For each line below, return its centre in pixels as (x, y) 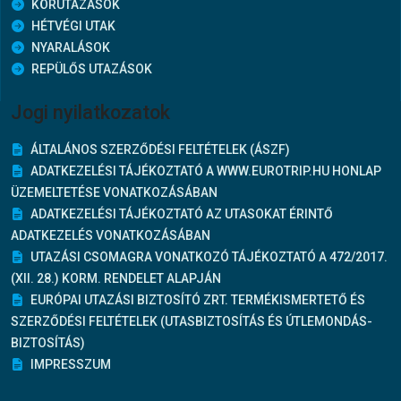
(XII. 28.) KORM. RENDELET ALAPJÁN (116, 278)
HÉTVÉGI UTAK (72, 26)
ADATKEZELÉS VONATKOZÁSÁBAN (111, 235)
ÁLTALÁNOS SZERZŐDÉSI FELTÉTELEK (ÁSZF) (159, 149)
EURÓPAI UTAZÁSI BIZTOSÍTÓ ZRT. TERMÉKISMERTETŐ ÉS (196, 300)
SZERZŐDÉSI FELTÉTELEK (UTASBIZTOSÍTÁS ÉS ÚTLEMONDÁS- (192, 321)
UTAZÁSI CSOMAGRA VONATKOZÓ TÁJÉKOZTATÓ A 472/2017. (208, 257)
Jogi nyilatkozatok (90, 112)
